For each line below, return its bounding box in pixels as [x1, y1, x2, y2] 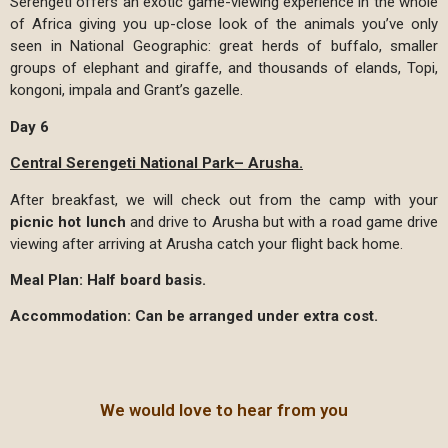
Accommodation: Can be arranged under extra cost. [10, 307, 378, 326]
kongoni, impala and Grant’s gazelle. [10, 81, 243, 100]
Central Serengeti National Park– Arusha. [10, 154, 303, 173]
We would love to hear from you [100, 400, 348, 421]
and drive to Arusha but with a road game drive [125, 212, 438, 231]
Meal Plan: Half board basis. [10, 270, 206, 289]
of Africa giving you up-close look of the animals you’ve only [10, 15, 438, 34]
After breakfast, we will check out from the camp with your [10, 190, 438, 209]
